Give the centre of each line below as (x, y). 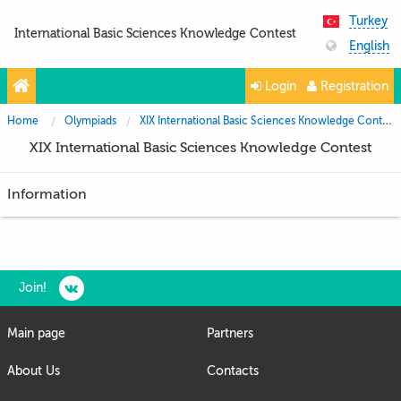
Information (47, 194)
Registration (353, 86)
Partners (230, 333)
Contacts (233, 371)
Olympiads (90, 120)
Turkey (368, 21)
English (369, 46)
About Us (34, 371)
